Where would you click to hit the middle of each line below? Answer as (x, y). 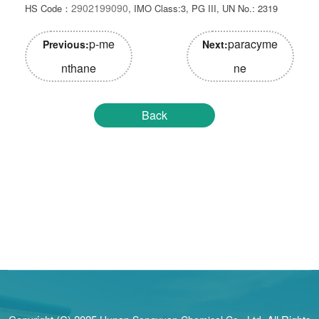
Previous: (66, 44)
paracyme (253, 43)
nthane (79, 68)
